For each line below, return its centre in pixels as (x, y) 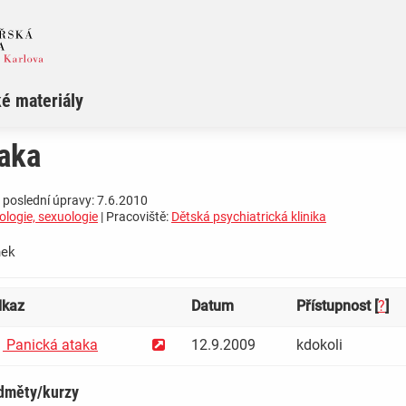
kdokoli (319, 345)
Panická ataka (50, 345)
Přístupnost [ (337, 306)
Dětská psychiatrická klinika (249, 217)
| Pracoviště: (135, 217)
